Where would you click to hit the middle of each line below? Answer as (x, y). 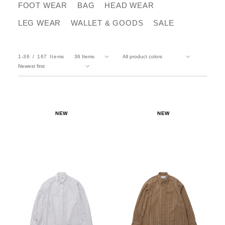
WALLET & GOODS (107, 23)
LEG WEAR (39, 23)
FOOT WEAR (43, 6)
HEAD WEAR (129, 6)
